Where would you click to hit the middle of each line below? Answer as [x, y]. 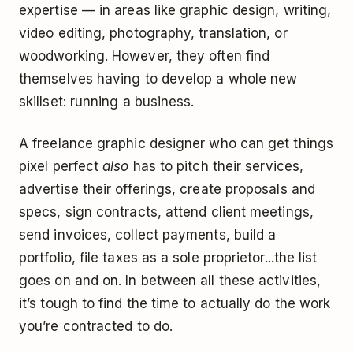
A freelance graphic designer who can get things [176, 143]
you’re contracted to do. [98, 326]
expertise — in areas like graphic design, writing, [175, 10]
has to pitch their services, [216, 166]
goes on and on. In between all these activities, [170, 280]
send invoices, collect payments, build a [148, 234]
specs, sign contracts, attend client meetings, [166, 212]
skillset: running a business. [109, 101]
